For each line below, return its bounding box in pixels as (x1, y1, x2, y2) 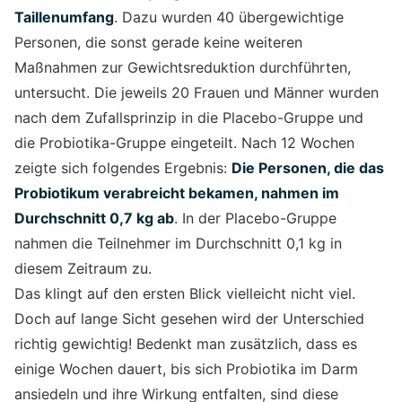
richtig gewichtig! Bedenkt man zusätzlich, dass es (14, 334, 357, 353)
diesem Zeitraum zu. (14, 258, 156, 277)
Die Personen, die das (232, 158, 384, 177)
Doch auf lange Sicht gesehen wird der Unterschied (14, 309, 364, 328)
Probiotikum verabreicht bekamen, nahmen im (14, 183, 339, 202)
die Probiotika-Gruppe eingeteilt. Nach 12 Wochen (14, 133, 354, 152)
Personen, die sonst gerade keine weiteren (14, 32, 302, 51)
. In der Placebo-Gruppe (174, 208, 336, 227)
